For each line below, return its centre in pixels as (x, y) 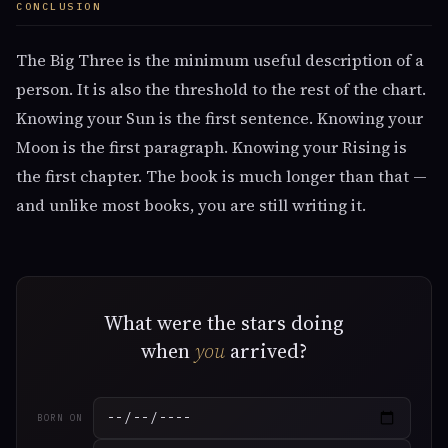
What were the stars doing (224, 323)
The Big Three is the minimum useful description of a (220, 60)
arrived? (266, 351)
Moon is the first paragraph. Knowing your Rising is (211, 147)
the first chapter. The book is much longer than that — (221, 176)
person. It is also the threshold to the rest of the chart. (221, 89)
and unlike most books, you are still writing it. (191, 205)
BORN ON (60, 418)
